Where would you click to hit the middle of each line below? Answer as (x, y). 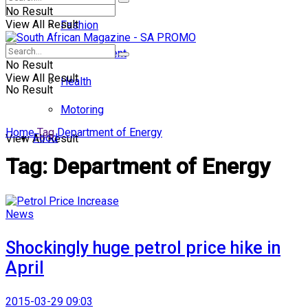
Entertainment (93, 53)
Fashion (79, 25)
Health (76, 81)
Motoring (82, 110)
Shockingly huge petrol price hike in (143, 247)
